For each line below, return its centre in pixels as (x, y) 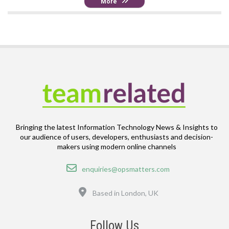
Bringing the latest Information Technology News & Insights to (117, 127)
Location (101, 188)
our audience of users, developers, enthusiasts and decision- (117, 136)
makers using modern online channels (117, 146)
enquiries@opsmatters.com (125, 169)
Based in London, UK (125, 193)
